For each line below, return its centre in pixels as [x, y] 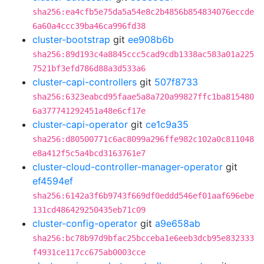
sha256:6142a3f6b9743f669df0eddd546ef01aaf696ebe [143, 196]
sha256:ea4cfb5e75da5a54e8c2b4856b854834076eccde [143, 12]
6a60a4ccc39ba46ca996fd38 [89, 26]
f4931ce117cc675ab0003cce [89, 252]
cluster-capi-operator [80, 124]
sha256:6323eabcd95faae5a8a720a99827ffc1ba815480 [143, 97]
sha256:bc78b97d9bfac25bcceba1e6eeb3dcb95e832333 [143, 238]
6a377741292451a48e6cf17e [89, 111]
